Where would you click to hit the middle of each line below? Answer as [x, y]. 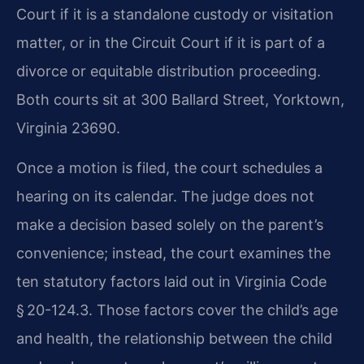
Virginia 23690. [68, 128]
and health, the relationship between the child [174, 339]
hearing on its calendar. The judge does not [165, 197]
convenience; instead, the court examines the [173, 253]
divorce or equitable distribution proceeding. [169, 71]
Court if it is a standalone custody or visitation [175, 14]
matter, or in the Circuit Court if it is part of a [171, 42]
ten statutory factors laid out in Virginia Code [171, 282]
